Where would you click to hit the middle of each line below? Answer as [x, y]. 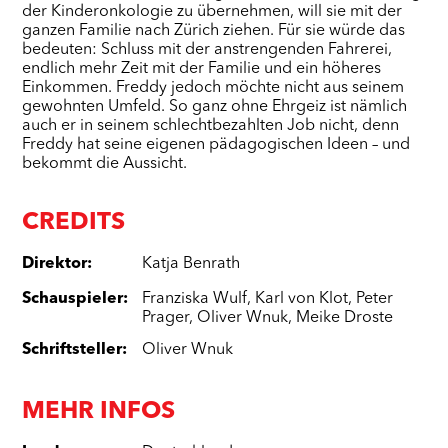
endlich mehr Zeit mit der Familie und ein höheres [202, 69]
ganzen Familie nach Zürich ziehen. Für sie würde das [214, 31]
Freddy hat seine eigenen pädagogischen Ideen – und [216, 145]
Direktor [55, 264]
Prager [166, 318]
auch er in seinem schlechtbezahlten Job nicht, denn [211, 126]
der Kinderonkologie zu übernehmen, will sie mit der [212, 12]
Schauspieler [73, 299]
